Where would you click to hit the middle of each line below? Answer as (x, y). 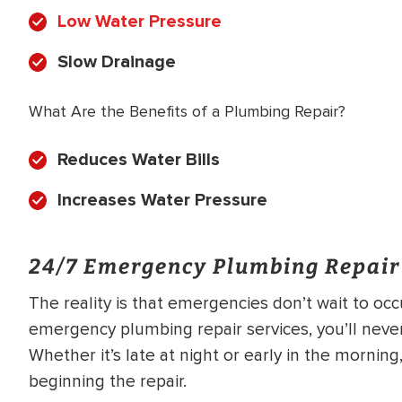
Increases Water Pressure (162, 200)
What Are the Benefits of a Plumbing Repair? (187, 111)
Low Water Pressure (140, 21)
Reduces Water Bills (139, 159)
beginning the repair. (108, 382)
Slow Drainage (117, 61)
